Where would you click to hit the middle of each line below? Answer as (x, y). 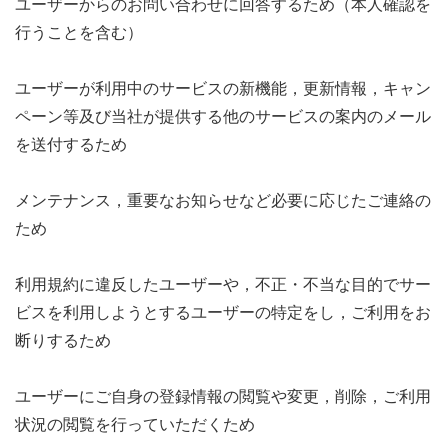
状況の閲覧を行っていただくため (135, 424)
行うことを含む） (79, 32)
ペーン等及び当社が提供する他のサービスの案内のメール (223, 116)
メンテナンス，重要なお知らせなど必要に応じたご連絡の (223, 200)
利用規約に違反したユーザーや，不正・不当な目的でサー (223, 284)
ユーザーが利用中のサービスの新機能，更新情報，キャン (223, 88)
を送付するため (71, 144)
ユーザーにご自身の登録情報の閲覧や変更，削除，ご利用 (223, 396)
